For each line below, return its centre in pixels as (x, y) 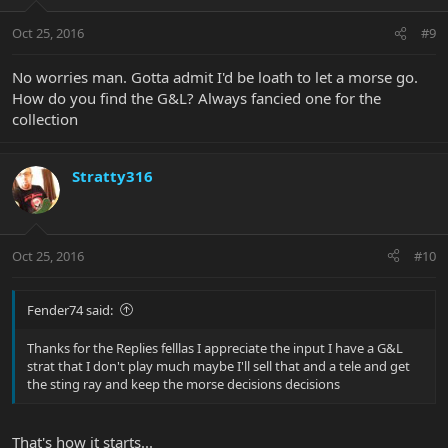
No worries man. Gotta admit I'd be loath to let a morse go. (215, 77)
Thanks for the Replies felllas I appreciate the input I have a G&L (215, 347)
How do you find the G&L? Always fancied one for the (196, 98)
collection (45, 119)
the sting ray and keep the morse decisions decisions (183, 383)
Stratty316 (112, 176)
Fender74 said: (70, 309)
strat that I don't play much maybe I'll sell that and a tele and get (218, 365)
